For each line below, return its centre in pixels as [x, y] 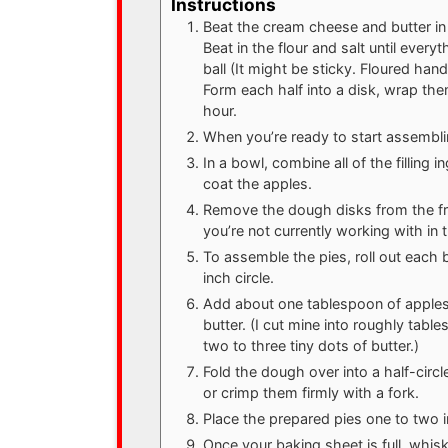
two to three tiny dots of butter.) [310, 345]
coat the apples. [257, 183]
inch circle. [238, 277]
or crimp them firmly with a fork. [310, 392]
